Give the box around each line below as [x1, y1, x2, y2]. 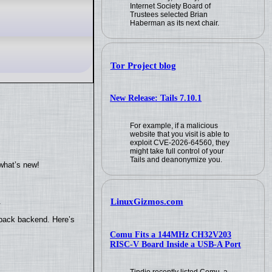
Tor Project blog [110, 60, 176, 70]
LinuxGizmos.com [110, 197, 183, 207]
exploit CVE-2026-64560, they [130, 138, 230, 147]
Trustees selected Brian [130, 10, 208, 19]
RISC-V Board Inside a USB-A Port [110, 239, 242, 249]
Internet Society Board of [130, 2, 211, 11]
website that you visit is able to [130, 129, 230, 138]
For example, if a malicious [130, 121, 219, 130]
